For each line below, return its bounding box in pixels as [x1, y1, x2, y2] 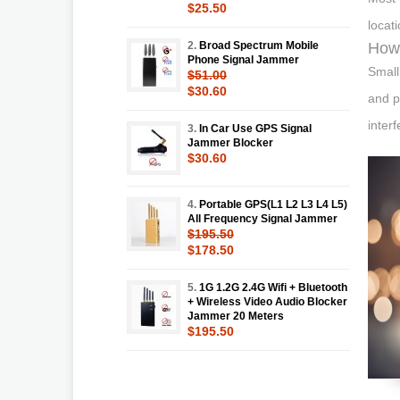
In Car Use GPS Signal [199, 121, 312, 135]
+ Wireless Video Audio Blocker [187, 295, 347, 308]
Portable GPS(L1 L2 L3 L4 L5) [199, 197, 347, 211]
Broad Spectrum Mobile [199, 38, 319, 52]
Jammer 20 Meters [187, 309, 284, 322]
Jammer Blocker [187, 136, 273, 149]
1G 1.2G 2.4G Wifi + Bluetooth [199, 280, 347, 294]
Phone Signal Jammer [187, 53, 299, 66]
